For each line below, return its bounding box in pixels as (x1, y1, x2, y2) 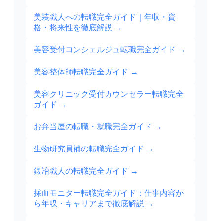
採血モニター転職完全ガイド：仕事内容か (34, 189, 184, 198)
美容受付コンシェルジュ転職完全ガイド (34, 45, 176, 54)
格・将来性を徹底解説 (34, 23, 112, 32)
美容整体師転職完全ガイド (34, 68, 128, 76)
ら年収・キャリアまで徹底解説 (34, 199, 144, 208)
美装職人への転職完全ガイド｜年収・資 (34, 13, 176, 22)
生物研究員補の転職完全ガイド (34, 145, 144, 153)
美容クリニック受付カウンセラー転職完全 (34, 90, 184, 99)
